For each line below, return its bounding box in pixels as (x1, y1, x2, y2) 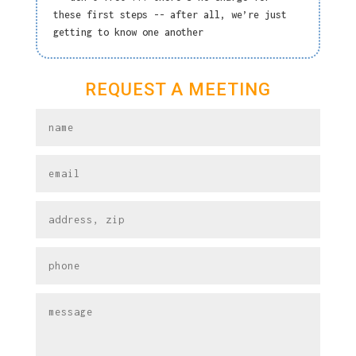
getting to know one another (52, 26, 203, 39)
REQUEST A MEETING (84, 79, 271, 100)
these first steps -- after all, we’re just (52, 9, 287, 21)
